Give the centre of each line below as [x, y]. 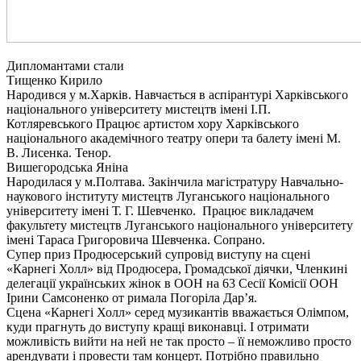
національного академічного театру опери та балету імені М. [174, 138]
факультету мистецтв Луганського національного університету [180, 225]
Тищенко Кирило [54, 80]
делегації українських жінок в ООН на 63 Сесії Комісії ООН [172, 283]
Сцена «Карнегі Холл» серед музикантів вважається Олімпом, [178, 312]
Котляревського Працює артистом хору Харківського [153, 123]
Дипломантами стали [65, 65]
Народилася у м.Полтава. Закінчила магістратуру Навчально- [175, 181]
